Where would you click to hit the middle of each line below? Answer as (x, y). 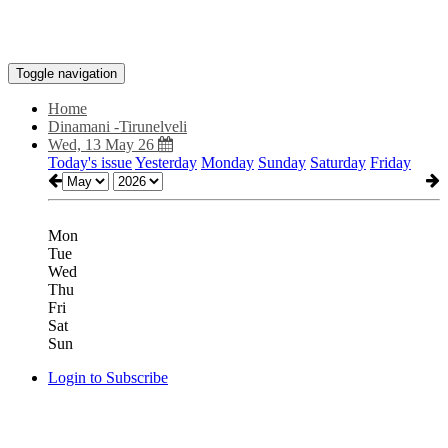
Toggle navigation (66, 73)
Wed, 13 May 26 (103, 144)
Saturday (338, 162)
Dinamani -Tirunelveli (117, 126)
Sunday (282, 162)
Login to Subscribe (108, 377)
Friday (390, 162)
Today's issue (90, 162)
